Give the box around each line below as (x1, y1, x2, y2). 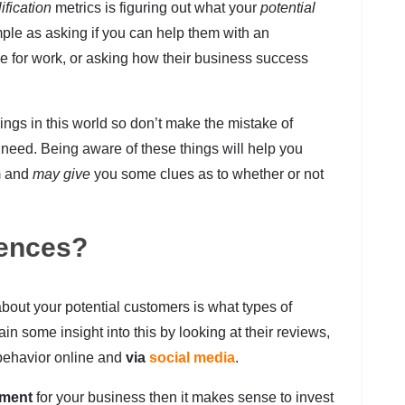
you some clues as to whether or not (90, 166, 324, 183)
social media (149, 350, 235, 366)
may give (33, 166, 90, 183)
